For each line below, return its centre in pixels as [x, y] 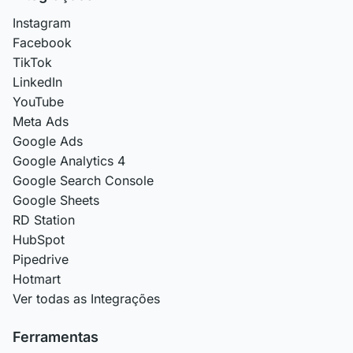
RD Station [44, 219]
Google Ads [48, 141]
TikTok [32, 62]
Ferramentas [56, 336]
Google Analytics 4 [69, 160]
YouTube [38, 101]
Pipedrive [41, 259]
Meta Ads [41, 121]
